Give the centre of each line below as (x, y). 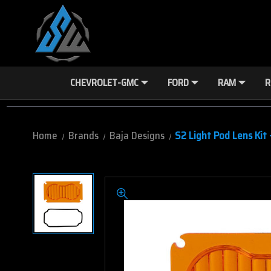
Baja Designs (137, 135)
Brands (83, 135)
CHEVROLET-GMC (104, 83)
